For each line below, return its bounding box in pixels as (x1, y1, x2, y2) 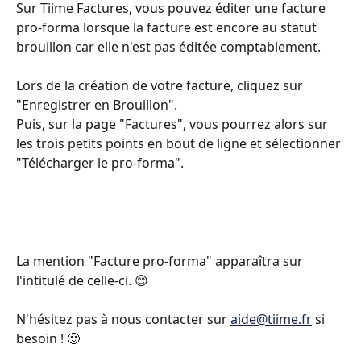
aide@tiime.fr (230, 310, 312, 329)
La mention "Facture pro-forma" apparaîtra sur (16, 251, 306, 270)
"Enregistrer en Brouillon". (16, 96, 177, 114)
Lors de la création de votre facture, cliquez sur (16, 77, 306, 95)
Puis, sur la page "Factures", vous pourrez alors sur (16, 115, 331, 134)
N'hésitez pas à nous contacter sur (16, 310, 230, 329)
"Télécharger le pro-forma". (16, 154, 184, 172)
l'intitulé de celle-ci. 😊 (16, 271, 148, 289)
